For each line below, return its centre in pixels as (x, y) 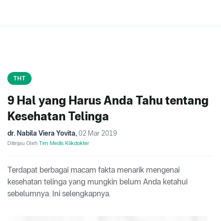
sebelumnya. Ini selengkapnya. (59, 194)
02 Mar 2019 (98, 133)
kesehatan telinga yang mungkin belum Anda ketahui (97, 182)
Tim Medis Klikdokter (64, 143)
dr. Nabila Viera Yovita (41, 133)
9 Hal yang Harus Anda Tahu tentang (108, 101)
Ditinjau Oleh (23, 143)
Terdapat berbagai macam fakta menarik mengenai (93, 170)
